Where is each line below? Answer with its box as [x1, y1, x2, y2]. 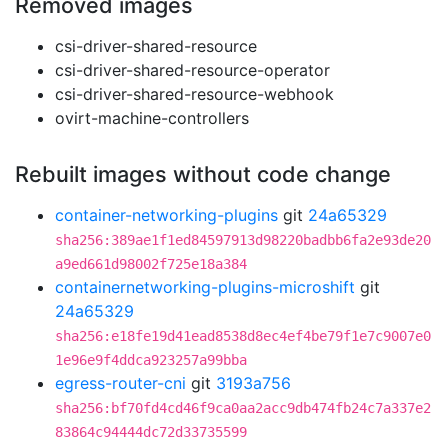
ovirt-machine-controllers [55, 108, 249, 128]
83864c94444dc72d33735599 [55, 424, 247, 440]
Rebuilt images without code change [15, 161, 391, 187]
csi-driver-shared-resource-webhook [55, 84, 334, 104]
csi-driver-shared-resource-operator [55, 60, 330, 80]
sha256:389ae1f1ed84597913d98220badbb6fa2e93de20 [55, 232, 431, 248]
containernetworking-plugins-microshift [55, 277, 355, 297]
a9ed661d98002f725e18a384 [55, 256, 247, 272]
